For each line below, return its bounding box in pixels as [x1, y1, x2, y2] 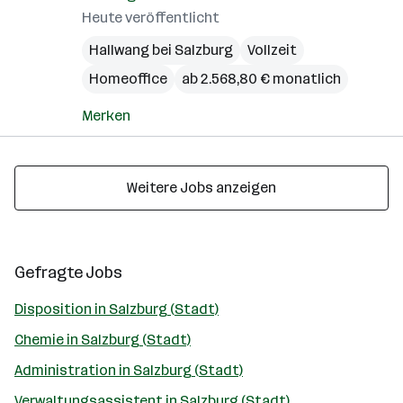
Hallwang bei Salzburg [89, 41, 233, 58]
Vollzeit [247, 41, 297, 58]
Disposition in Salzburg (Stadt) [14, 300, 219, 318]
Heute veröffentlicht [82, 9, 219, 26]
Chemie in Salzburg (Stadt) [14, 331, 191, 348]
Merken [82, 107, 130, 124]
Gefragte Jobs [14, 263, 122, 282]
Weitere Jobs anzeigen [127, 179, 276, 196]
